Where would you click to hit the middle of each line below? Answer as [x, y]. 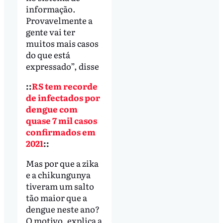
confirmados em [60, 132]
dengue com [52, 109]
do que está [48, 55]
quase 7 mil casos [61, 120]
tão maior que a [56, 198]
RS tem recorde [64, 86]
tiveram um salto [60, 186]
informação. [51, 9]
